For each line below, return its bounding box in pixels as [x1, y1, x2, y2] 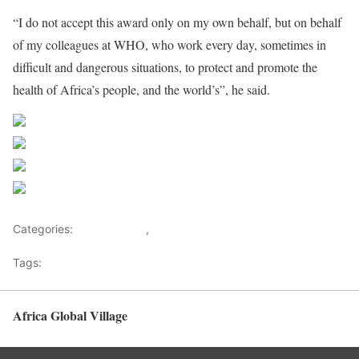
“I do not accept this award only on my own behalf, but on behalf [13, 13, 341, 30]
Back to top [291, 317, 346, 330]
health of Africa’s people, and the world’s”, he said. [13, 80, 270, 98]
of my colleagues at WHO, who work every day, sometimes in [13, 35, 326, 53]
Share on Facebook [72, 115, 169, 133]
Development [76, 221, 146, 236]
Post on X [61, 138, 111, 155]
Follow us [61, 160, 111, 178]
